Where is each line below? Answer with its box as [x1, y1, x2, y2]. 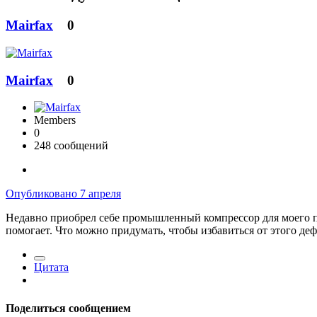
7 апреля [80, 188, 121, 200]
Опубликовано [6, 188, 80, 200]
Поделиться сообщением [6, 301, 131, 314]
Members [34, 114, 76, 127]
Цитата [34, 261, 69, 274]
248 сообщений [34, 139, 108, 152]
